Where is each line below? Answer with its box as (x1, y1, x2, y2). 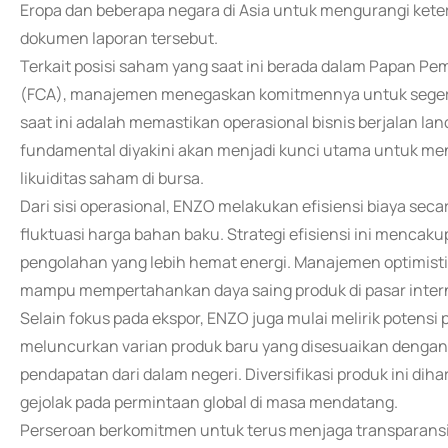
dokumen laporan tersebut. (20, 27, 218, 49)
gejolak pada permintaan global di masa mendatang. (20, 391, 398, 413)
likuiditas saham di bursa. (20, 167, 204, 189)
